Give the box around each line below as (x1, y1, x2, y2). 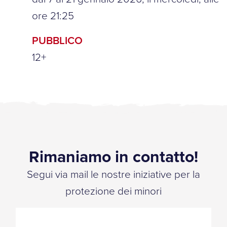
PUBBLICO (32, 32, 83, 48)
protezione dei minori (65, 183, 162, 199)
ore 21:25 (32, 8, 74, 23)
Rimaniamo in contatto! (29, 144, 198, 169)
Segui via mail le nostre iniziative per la (27, 166, 200, 182)
